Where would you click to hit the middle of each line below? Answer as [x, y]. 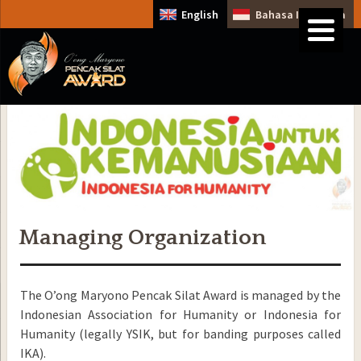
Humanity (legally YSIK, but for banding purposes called [180, 333]
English [200, 14]
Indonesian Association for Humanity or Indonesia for [180, 314]
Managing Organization [142, 237]
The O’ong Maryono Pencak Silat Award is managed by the [180, 295]
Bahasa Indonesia [300, 14]
